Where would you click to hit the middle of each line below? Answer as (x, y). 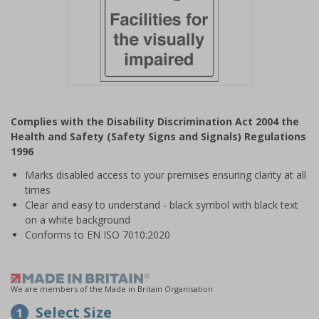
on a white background (78, 220)
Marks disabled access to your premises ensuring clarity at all (166, 175)
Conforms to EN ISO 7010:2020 (98, 235)
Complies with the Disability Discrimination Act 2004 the (155, 121)
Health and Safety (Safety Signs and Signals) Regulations (158, 136)
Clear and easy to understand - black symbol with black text (162, 205)
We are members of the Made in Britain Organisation (112, 289)
